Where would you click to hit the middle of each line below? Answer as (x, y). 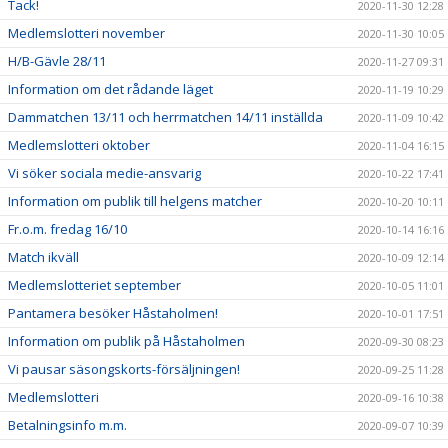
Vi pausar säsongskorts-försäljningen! (124, 369)
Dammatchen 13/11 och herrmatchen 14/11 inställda (165, 117)
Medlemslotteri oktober (79, 145)
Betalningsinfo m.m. (67, 425)
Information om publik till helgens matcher (135, 201)
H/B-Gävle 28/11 (57, 61)
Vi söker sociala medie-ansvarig (104, 173)
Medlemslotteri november (86, 33)
